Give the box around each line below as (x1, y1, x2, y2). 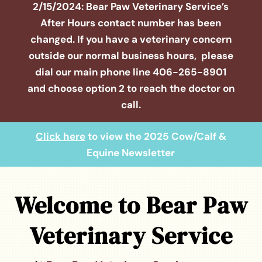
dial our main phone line (35, 65, 153, 78)
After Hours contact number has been (40, 16, 222, 29)
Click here (35, 129, 85, 143)
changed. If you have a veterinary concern (30, 32, 232, 46)
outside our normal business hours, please (28, 49, 233, 62)
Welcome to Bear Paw (14, 189, 248, 221)
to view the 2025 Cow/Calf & (85, 129, 226, 143)
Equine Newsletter (87, 146, 175, 159)
